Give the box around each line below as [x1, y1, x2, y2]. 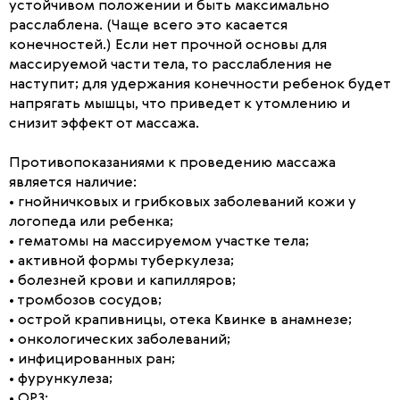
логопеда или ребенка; [9, 215, 173, 229]
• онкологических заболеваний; [9, 333, 230, 347]
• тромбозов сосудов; [9, 294, 162, 308]
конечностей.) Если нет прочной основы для [9, 38, 327, 53]
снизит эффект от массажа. [9, 117, 199, 131]
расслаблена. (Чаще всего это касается [9, 19, 287, 33]
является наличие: [9, 176, 137, 190]
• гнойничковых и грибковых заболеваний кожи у [9, 196, 356, 210]
